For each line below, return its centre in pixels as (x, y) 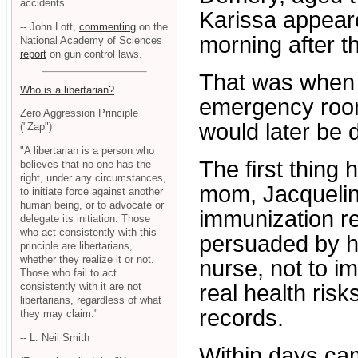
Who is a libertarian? (67, 89)
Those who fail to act (68, 273)
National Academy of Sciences (91, 40)
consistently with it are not (81, 287)
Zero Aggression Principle (79, 113)
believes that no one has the (86, 165)
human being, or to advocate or (92, 205)
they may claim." (59, 314)
